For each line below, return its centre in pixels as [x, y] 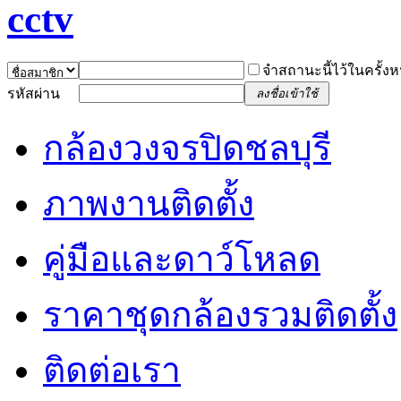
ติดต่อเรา [112, 370]
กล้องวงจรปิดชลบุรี [187, 148]
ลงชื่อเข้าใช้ [287, 93]
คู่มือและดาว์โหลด [182, 259]
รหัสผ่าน [34, 93]
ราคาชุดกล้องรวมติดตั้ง [220, 314]
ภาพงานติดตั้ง [149, 203]
